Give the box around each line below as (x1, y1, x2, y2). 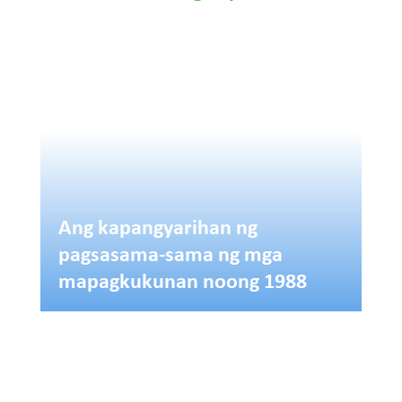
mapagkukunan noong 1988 (57, 265, 307, 294)
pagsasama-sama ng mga (57, 238, 283, 267)
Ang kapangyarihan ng (57, 211, 258, 240)
